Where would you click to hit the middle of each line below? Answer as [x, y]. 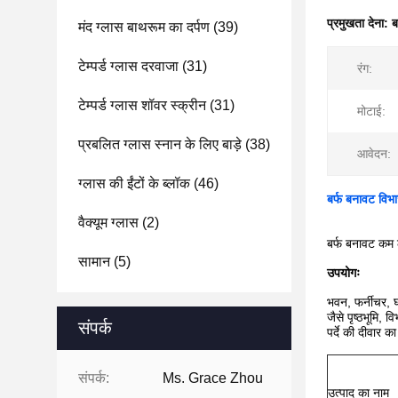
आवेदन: [374, 154]
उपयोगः [343, 273]
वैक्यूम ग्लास [108, 223]
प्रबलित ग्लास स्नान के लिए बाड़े [160, 144]
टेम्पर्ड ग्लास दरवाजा [128, 66]
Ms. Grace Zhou [213, 378]
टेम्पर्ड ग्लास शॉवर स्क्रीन [142, 105]
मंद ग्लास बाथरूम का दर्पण [144, 27]
